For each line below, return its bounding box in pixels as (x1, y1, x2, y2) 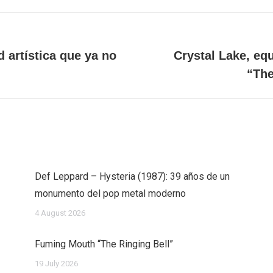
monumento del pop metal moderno (34, 188, 186, 199)
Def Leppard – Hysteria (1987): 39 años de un (34, 171, 230, 182)
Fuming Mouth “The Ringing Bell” (34, 238, 173, 250)
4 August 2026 (34, 208, 85, 218)
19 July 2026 (34, 259, 78, 268)
